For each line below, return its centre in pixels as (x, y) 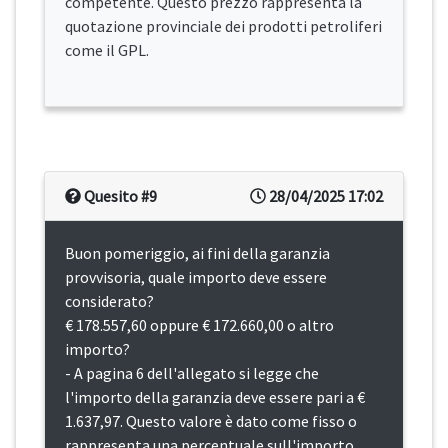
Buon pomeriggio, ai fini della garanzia (197, 253)
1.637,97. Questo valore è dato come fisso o (211, 421)
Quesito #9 (119, 196)
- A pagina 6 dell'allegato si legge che (192, 373)
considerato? (109, 301)
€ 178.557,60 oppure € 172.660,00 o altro (199, 325)
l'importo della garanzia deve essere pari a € (215, 397)
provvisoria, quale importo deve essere (196, 277)
